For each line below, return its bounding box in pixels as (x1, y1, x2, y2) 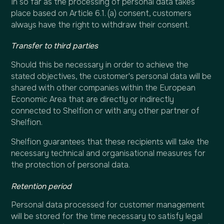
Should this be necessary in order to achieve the (11, 60, 189, 70)
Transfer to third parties (11, 41, 98, 51)
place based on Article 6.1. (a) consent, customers (11, 8, 192, 18)
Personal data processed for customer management (11, 200, 205, 210)
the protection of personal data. (11, 159, 130, 170)
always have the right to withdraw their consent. (11, 19, 190, 30)
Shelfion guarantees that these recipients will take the (11, 136, 209, 147)
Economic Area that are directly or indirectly (11, 94, 174, 105)
